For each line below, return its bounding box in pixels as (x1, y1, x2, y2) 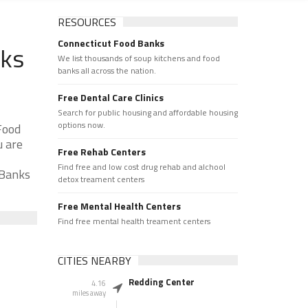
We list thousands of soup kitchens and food (57, 52, 220, 65)
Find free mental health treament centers (57, 214, 210, 228)
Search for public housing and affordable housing (57, 106, 238, 119)
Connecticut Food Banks (57, 36, 164, 50)
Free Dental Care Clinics (57, 90, 164, 104)
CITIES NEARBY (57, 252, 131, 269)
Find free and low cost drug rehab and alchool (57, 160, 225, 173)
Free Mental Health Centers (57, 199, 181, 213)
